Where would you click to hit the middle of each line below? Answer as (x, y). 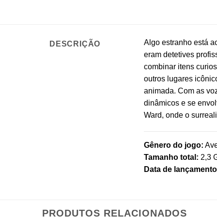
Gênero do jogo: (174, 145)
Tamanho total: (171, 157)
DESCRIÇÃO (75, 44)
